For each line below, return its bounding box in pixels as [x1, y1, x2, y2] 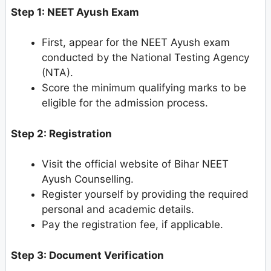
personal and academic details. [42, 203, 194, 216]
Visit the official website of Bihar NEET [42, 158, 229, 171]
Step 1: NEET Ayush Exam [11, 5, 139, 18]
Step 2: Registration [11, 127, 112, 140]
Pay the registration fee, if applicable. [42, 218, 223, 231]
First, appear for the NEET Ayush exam [42, 36, 230, 49]
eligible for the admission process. [42, 97, 208, 109]
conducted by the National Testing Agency [42, 51, 249, 64]
